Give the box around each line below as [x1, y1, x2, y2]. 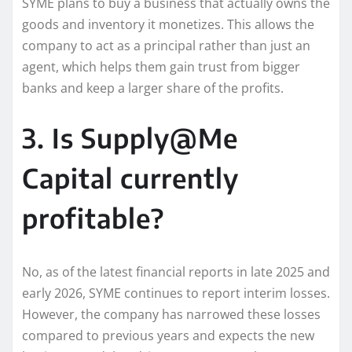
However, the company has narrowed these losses [22, 305, 321, 323]
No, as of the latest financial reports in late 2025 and [22, 262, 330, 280]
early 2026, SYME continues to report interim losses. [22, 284, 330, 302]
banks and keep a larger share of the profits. [22, 79, 284, 97]
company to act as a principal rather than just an [22, 36, 310, 54]
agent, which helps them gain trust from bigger [22, 57, 300, 75]
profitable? [22, 200, 164, 234]
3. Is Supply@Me [22, 120, 238, 154]
